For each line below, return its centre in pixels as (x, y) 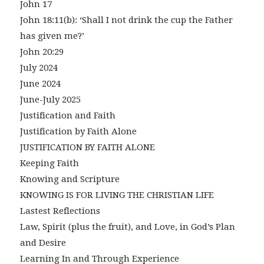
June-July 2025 (50, 100)
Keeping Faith (49, 164)
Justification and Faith (67, 116)
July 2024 (39, 68)
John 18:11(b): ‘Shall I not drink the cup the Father (126, 20)
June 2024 (40, 84)
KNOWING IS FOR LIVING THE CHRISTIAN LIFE (117, 195)
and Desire (43, 243)
